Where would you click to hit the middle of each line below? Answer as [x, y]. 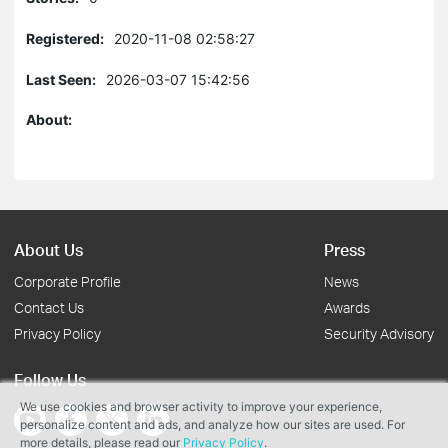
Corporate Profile [67, 281]
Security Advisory [379, 333]
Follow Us [50, 379]
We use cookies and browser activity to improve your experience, [201, 406]
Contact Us [49, 307]
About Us [48, 249]
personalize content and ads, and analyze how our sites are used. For [212, 424]
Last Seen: [61, 79]
